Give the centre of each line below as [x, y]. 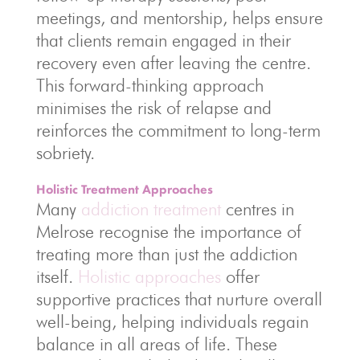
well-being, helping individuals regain [172, 322]
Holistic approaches [147, 277]
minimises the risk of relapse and [153, 108]
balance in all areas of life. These [156, 344]
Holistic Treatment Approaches [124, 190]
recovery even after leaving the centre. [173, 63]
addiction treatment [151, 209]
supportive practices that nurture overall [179, 299]
